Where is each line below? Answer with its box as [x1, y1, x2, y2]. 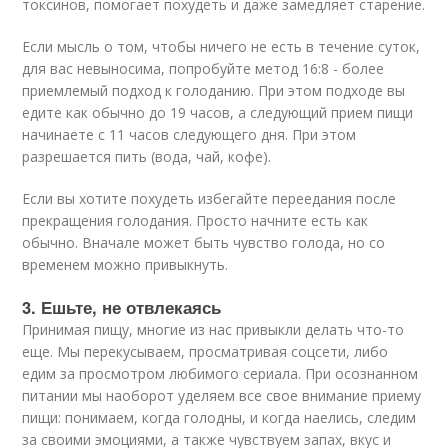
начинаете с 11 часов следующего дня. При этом [22, 125, 357, 144]
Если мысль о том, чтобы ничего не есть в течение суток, [22, 37, 421, 56]
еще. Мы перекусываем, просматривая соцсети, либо [22, 342, 389, 361]
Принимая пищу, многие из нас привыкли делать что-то [22, 320, 405, 339]
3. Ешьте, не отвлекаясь [22, 295, 222, 319]
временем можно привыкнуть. [22, 255, 229, 274]
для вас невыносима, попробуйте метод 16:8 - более [22, 59, 385, 78]
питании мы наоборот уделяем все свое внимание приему [22, 386, 422, 405]
